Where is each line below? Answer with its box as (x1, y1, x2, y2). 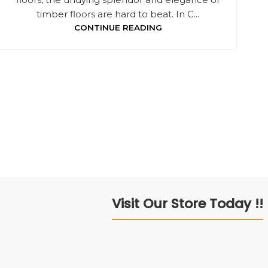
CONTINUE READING (74, 23, 162, 32)
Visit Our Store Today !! (111, 194, 263, 213)
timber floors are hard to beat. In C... (36, 8, 199, 20)
